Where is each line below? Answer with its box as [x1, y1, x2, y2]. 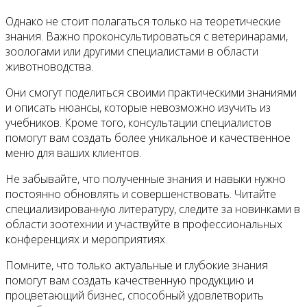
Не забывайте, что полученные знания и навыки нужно [5, 171, 286, 186]
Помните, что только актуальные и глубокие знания [5, 257, 268, 273]
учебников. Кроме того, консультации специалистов [5, 114, 271, 130]
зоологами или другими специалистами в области [5, 43, 258, 59]
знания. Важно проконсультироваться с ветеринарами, [5, 28, 288, 44]
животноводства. [5, 58, 93, 74]
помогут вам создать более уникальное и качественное [5, 130, 291, 145]
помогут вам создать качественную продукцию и [5, 272, 254, 288]
